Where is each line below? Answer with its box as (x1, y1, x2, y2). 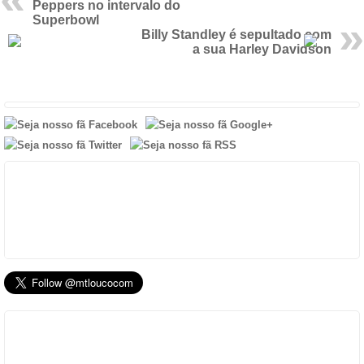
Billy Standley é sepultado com (141, 28, 331, 41)
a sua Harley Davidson (193, 42, 331, 56)
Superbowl (32, 13, 99, 27)
